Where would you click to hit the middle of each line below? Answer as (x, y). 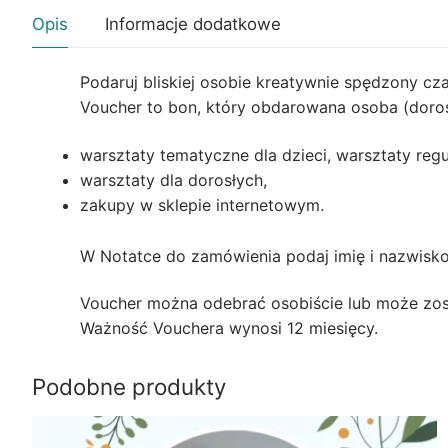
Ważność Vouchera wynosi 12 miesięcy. (229, 328)
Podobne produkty (129, 387)
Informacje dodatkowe (193, 24)
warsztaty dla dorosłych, (173, 179)
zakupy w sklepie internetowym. (202, 204)
